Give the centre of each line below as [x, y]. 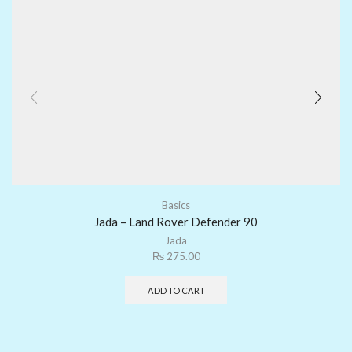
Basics [176, 205]
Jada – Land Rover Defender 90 [176, 222]
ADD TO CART [176, 290]
